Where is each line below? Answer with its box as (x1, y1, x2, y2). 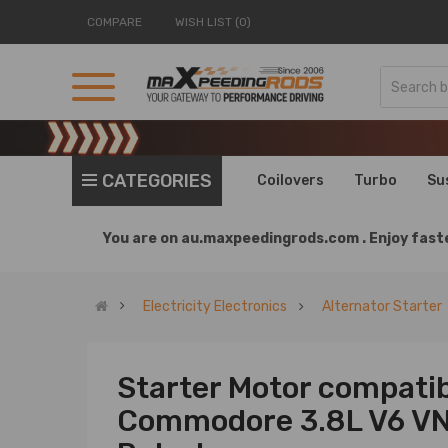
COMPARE (87, 15, 142, 29)
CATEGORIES (102, 170, 212, 192)
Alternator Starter (322, 298, 442, 315)
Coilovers (257, 172, 324, 189)
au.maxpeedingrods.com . (181, 230, 369, 247)
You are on (103, 230, 181, 247)
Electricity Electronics (143, 298, 287, 315)
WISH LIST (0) (175, 15, 251, 29)
